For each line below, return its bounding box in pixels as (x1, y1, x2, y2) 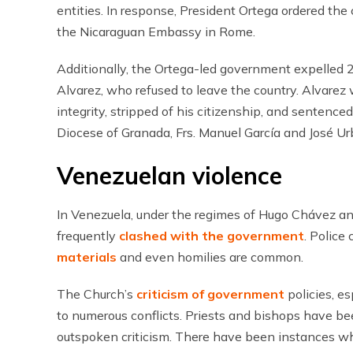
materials (57, 249, 117, 265)
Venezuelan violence (57, 161, 282, 191)
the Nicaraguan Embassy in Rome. (57, 24, 255, 39)
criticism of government (136, 286, 284, 302)
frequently (57, 228, 119, 243)
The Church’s (57, 286, 136, 302)
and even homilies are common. (117, 249, 303, 265)
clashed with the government (119, 228, 304, 243)
